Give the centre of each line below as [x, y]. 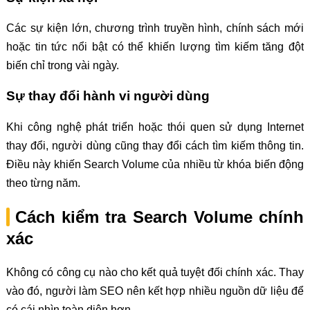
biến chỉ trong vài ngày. [62, 66]
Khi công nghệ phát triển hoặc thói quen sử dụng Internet [155, 127]
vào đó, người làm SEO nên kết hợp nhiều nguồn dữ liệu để [155, 291]
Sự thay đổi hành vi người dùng [108, 96]
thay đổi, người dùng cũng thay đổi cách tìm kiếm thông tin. [155, 145]
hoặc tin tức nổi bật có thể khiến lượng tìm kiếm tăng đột [155, 47]
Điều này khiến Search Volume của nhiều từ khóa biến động [155, 164]
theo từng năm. [43, 183]
